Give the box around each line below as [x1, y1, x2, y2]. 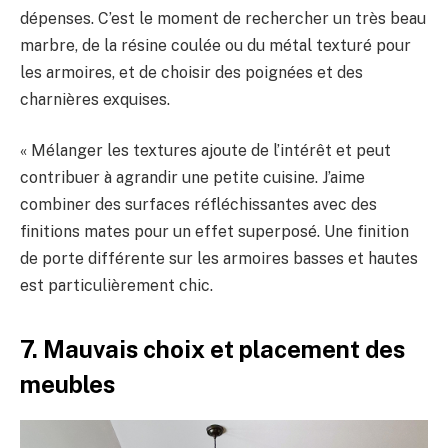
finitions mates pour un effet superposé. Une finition [20, 222, 409, 242]
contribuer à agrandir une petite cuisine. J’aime [20, 168, 365, 188]
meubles [20, 369, 115, 398]
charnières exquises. [20, 89, 170, 109]
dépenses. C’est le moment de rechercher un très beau [20, 8, 426, 28]
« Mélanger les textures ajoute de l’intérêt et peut [20, 141, 391, 161]
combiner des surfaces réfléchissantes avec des [20, 195, 377, 215]
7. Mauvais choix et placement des [20, 334, 405, 363]
